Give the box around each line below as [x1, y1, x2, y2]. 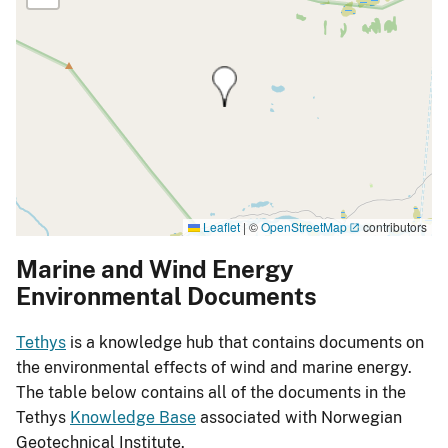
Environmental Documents [16, 282, 317, 311]
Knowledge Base [70, 408, 196, 428]
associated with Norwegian [196, 408, 402, 428]
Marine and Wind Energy [16, 255, 294, 284]
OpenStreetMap [261, 217, 347, 235]
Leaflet [200, 217, 240, 235]
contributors [360, 217, 427, 235]
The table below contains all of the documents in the [16, 383, 406, 403]
